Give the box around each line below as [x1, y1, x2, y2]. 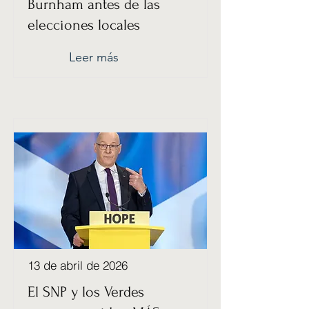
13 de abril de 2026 [28, 258, 128, 272]
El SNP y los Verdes [28, 283, 144, 300]
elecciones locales [28, 17, 140, 33]
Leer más [69, 50, 119, 65]
